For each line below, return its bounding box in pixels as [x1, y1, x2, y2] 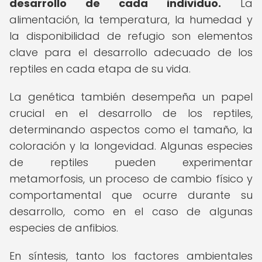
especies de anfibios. [9, 220, 118, 235]
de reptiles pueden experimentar [9, 155, 253, 170]
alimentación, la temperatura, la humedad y [9, 12, 253, 27]
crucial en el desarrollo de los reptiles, [9, 106, 253, 120]
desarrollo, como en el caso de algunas [9, 204, 253, 219]
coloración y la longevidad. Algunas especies [9, 139, 253, 153]
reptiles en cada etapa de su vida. [9, 61, 191, 76]
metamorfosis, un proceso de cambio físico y [9, 171, 253, 186]
